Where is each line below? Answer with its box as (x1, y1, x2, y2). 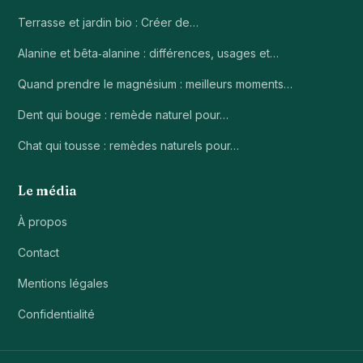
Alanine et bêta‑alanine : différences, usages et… (18, 46, 279, 61)
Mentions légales (18, 276, 109, 291)
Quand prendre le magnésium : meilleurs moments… (18, 77, 293, 92)
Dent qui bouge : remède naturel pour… (18, 108, 228, 122)
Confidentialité (18, 307, 95, 322)
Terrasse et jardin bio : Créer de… (18, 15, 199, 30)
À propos (18, 215, 67, 229)
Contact (18, 246, 59, 260)
